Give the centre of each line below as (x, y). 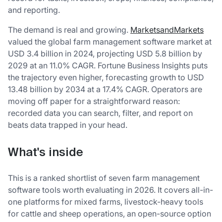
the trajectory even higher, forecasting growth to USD (106, 77)
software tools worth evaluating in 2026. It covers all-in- (111, 190)
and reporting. (34, 10)
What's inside (46, 153)
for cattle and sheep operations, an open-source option (110, 214)
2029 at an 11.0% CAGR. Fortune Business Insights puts (108, 65)
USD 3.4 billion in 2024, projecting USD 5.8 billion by (105, 54)
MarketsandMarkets (167, 30)
